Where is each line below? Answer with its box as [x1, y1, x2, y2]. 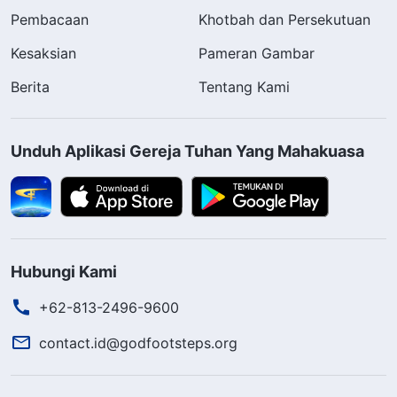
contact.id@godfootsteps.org [39, 334, 237, 353]
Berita [11, 78, 50, 97]
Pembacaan [11, 11, 89, 29]
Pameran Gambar [198, 44, 315, 63]
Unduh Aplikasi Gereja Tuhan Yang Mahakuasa [11, 142, 364, 161]
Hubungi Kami [11, 262, 117, 282]
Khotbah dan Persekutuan [198, 11, 370, 29]
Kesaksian [11, 44, 76, 63]
